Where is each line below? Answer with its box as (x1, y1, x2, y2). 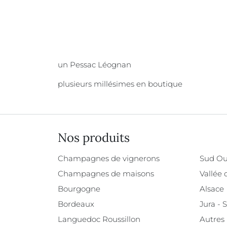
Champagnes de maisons (58, 169, 154, 178)
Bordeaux (58, 199, 94, 209)
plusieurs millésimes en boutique (58, 79, 182, 89)
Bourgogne (58, 184, 100, 194)
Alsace (200, 184, 224, 194)
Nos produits (58, 130, 130, 145)
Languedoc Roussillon (58, 214, 140, 224)
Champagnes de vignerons (58, 154, 160, 163)
